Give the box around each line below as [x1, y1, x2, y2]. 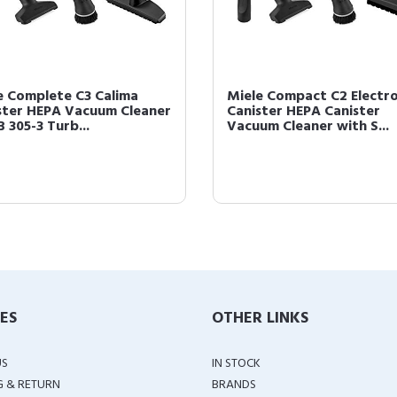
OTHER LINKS [212, 306, 308, 331]
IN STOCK [212, 354, 261, 374]
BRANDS [212, 375, 256, 395]
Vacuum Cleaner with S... [227, 115, 389, 138]
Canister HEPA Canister [227, 100, 380, 123]
